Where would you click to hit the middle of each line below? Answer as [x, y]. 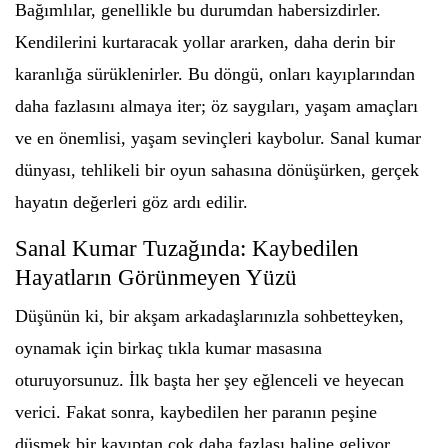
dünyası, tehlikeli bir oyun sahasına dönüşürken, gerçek [217, 170]
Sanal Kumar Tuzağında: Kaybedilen [187, 248]
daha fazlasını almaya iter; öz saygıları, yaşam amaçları [216, 106]
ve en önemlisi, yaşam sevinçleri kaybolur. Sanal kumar [218, 138]
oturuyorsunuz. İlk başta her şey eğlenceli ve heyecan [209, 380]
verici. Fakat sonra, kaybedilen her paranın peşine [196, 412]
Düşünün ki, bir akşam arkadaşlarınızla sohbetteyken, [209, 316]
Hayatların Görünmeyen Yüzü [156, 277]
